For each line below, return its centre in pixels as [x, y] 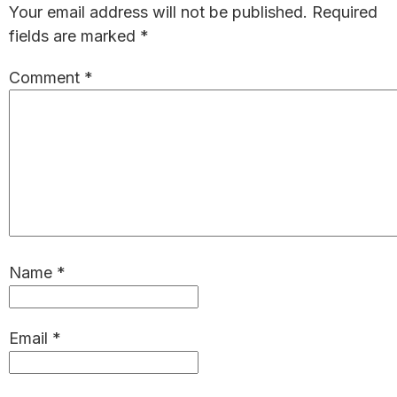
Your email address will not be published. [158, 12]
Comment [47, 78]
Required [345, 12]
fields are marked [74, 36]
